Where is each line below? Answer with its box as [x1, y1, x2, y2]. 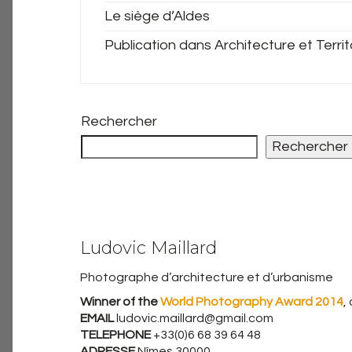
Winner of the [80, 295, 158, 308]
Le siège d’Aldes [104, 9, 210, 24]
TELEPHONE [80, 328, 153, 341]
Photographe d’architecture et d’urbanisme [80, 271, 333, 284]
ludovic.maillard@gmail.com [116, 311, 273, 324]
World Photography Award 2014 [158, 295, 343, 308]
